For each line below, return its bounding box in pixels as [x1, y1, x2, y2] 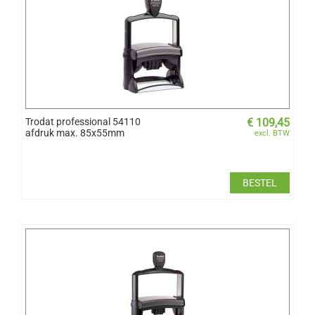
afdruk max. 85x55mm [25, 127, 124, 139]
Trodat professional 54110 [25, 115, 141, 127]
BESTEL [243, 176, 277, 188]
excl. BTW [255, 128, 290, 138]
